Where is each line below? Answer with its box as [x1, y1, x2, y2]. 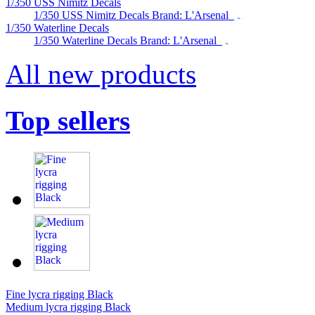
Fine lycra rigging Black [6, 288, 113, 300]
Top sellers [6, 105, 130, 136]
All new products [6, 59, 196, 90]
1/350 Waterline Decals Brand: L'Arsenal [34, 34, 222, 47]
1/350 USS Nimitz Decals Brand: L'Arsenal [34, 9, 234, 22]
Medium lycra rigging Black [6, 300, 131, 313]
